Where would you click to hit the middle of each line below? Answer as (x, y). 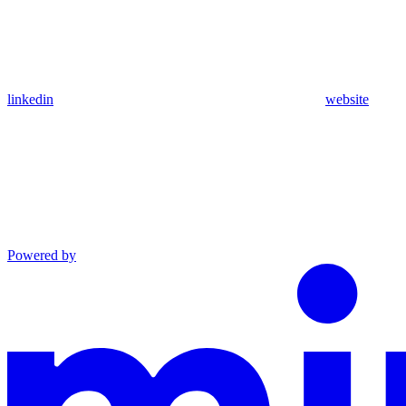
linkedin (30, 100)
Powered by (42, 256)
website (347, 100)
